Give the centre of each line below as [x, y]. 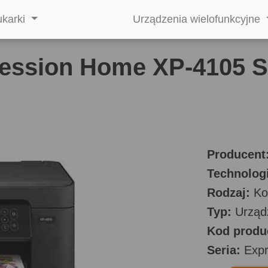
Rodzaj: [228, 192]
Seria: [223, 250]
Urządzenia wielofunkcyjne [198, 19]
